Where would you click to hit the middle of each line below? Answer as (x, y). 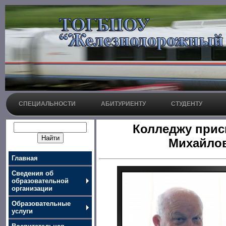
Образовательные (41, 204)
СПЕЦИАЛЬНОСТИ (47, 104)
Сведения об (33, 173)
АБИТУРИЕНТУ (123, 104)
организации (32, 188)
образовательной (40, 181)
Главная (25, 158)
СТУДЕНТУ (187, 104)
